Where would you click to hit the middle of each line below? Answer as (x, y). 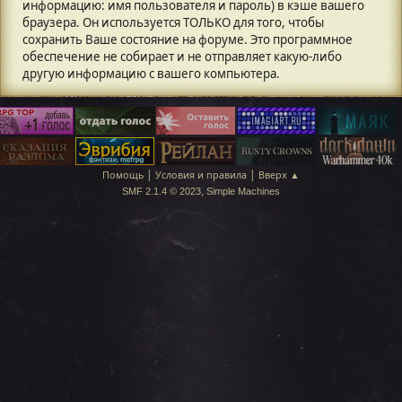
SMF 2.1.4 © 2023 (162, 191)
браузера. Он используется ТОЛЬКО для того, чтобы (173, 22)
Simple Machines (243, 191)
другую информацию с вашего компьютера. (151, 74)
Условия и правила (201, 175)
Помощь (123, 175)
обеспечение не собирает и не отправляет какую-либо (182, 57)
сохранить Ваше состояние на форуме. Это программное (188, 39)
